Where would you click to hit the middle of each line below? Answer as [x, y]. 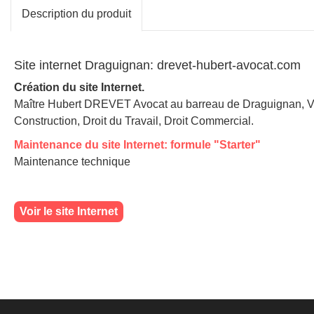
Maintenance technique [72, 161]
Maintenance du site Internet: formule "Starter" [137, 144]
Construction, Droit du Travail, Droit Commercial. [134, 121]
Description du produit [76, 13]
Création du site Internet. [79, 87]
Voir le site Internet [69, 211]
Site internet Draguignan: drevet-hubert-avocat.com [157, 65]
